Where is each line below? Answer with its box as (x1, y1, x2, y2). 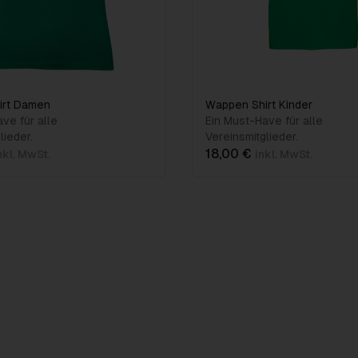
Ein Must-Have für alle (205, 114, 323, 127)
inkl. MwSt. (255, 148, 312, 161)
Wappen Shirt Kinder (205, 98, 312, 111)
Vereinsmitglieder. (205, 130, 298, 143)
